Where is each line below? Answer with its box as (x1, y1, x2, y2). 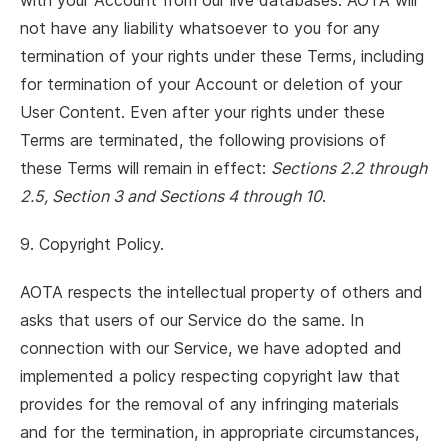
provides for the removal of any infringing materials (20, 394, 399, 414)
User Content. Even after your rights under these (20, 102, 385, 122)
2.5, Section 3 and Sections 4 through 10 (20, 186, 322, 206)
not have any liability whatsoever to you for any (20, 18, 380, 38)
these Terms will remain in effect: (20, 158, 271, 178)
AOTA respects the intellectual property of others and (20, 282, 423, 302)
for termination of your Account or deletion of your (20, 74, 402, 94)
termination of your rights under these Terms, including (20, 46, 424, 66)
